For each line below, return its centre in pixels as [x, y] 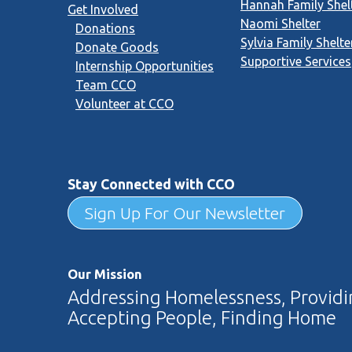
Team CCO [106, 84]
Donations [105, 28]
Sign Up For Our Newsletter [185, 213]
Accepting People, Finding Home [202, 317]
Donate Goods [117, 47]
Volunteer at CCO [125, 103]
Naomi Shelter [280, 23]
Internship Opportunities [145, 66]
